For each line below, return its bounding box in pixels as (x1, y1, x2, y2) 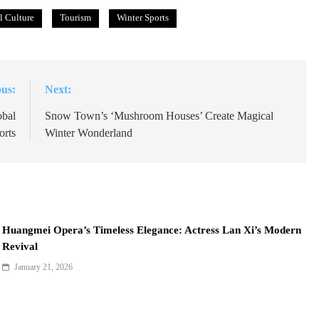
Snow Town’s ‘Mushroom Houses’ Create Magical (45, 110, 273, 122)
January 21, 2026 (14, 262, 73, 273)
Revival (2, 241, 38, 253)
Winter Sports (117, 12, 169, 23)
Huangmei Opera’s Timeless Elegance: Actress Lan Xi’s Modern (2, 224, 302, 236)
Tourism (60, 12, 91, 23)
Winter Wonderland (45, 127, 132, 140)
